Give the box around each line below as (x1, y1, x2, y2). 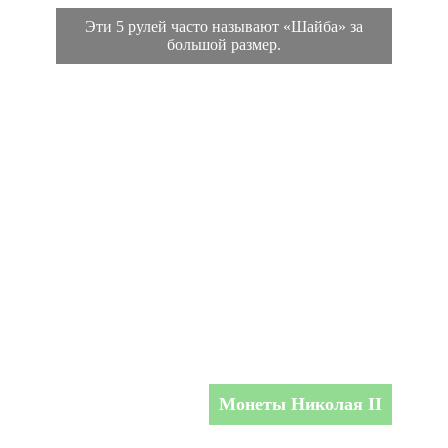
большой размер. (167, 35, 281, 53)
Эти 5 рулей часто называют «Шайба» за (85, 17, 363, 35)
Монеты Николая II (219, 393, 382, 414)
